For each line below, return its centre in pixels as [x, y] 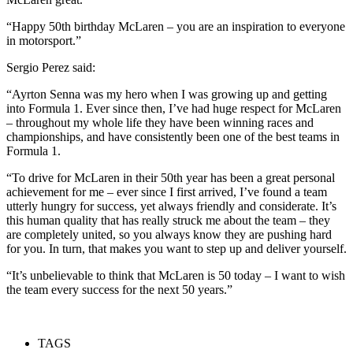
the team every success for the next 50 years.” [119, 290]
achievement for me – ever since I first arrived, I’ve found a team [167, 192]
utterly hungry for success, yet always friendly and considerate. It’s [171, 206]
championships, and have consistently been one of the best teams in [173, 137]
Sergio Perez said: [51, 68]
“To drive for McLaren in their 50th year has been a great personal [171, 178]
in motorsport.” [44, 41]
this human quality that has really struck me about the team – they [168, 221]
